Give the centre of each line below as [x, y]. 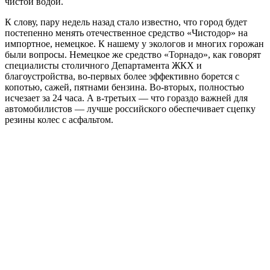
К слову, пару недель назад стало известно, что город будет [126, 22]
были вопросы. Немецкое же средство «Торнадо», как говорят [133, 55]
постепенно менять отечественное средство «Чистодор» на [126, 33]
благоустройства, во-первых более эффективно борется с [122, 77]
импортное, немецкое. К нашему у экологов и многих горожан [134, 44]
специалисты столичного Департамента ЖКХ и [103, 66]
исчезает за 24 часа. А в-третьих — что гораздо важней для [126, 98]
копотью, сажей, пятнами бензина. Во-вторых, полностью [124, 87]
